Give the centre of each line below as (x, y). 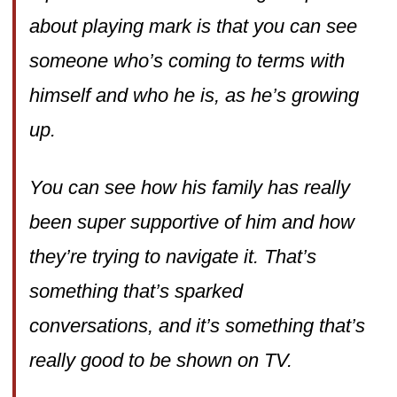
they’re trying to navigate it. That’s (172, 256)
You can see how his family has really (189, 187)
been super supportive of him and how (191, 222)
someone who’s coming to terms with (187, 60)
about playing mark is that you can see (193, 26)
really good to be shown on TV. (160, 360)
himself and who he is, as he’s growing (194, 95)
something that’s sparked (136, 291)
